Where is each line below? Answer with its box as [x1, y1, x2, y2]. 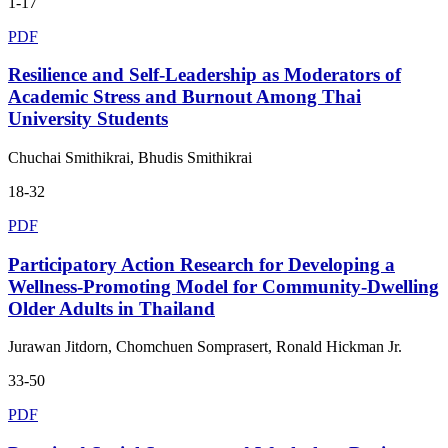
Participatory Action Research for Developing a [8, 253, 395, 275]
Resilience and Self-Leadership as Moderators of [8, 64, 401, 86]
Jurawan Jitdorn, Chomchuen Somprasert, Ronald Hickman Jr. [8, 338, 402, 356]
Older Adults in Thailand [8, 297, 215, 319]
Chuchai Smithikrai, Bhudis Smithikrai [8, 148, 252, 166]
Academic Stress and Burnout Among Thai [8, 86, 361, 108]
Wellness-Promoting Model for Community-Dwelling [8, 275, 439, 297]
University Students [8, 108, 168, 130]
